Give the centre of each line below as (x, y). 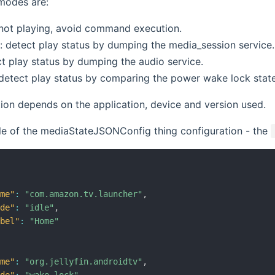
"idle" (40, 208)
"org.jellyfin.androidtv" (84, 262)
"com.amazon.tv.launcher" (84, 194)
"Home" (45, 221)
